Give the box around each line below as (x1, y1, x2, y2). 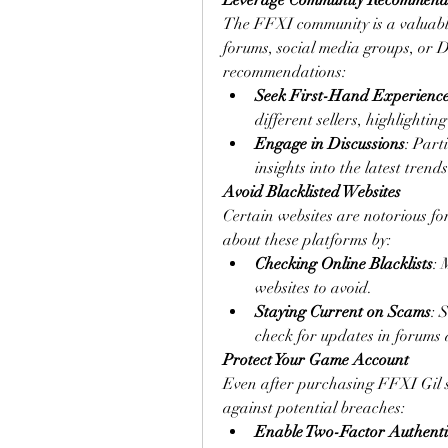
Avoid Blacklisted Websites (223, 182, 401, 202)
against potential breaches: (223, 398, 405, 418)
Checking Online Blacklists (255, 254, 433, 274)
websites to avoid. (255, 278, 372, 298)
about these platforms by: (223, 230, 391, 250)
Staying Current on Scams (255, 302, 431, 322)
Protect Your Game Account (223, 350, 409, 370)
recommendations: (223, 62, 346, 82)
